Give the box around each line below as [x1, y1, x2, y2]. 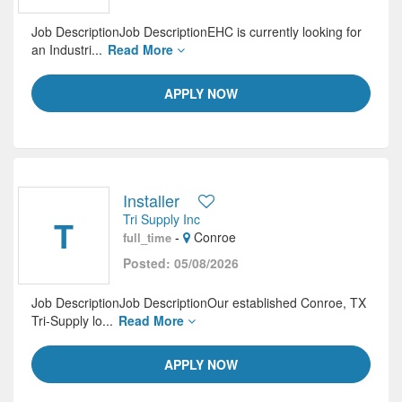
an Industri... [31, 40, 106, 58]
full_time [123, 229, 171, 246]
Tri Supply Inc [123, 210, 200, 228]
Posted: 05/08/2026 [123, 254, 239, 272]
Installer [123, 188, 179, 212]
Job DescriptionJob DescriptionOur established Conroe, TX [31, 293, 366, 311]
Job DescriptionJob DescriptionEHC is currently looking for [31, 22, 362, 40]
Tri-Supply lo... [31, 311, 117, 329]
